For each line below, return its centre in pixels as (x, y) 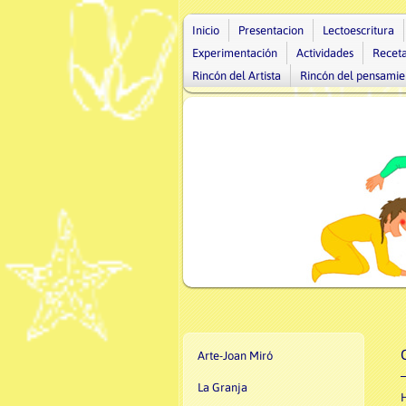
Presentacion (271, 30)
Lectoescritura (358, 30)
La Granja (222, 387)
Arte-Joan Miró (235, 356)
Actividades (325, 53)
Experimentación (235, 53)
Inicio (206, 30)
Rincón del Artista (237, 76)
